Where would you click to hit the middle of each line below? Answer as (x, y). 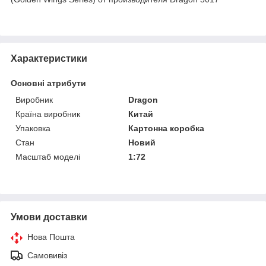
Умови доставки (49, 217)
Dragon (143, 99)
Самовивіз (47, 255)
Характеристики (49, 58)
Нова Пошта (51, 237)
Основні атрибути (48, 83)
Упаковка (33, 128)
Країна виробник (48, 114)
